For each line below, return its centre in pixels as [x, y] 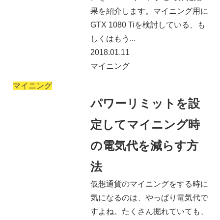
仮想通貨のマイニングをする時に [149, 184]
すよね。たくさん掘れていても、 [149, 212]
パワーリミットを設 [145, 104]
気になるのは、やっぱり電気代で [149, 198]
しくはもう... [113, 38]
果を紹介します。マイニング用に [149, 11]
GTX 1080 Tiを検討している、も [148, 25]
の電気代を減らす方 [144, 146]
